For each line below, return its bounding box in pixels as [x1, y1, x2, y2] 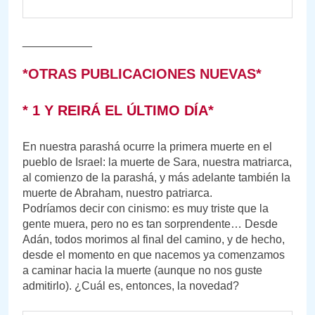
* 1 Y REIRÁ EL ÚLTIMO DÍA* [22, 102, 214, 118]
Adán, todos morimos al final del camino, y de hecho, [22, 233, 285, 245]
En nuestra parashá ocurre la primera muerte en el [22, 140, 272, 153]
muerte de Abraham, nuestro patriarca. [22, 186, 212, 199]
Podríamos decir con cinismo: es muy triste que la [22, 202, 269, 214]
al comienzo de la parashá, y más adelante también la [22, 171, 290, 184]
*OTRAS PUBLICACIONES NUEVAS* [22, 65, 262, 82]
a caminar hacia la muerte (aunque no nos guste [22, 264, 262, 276]
